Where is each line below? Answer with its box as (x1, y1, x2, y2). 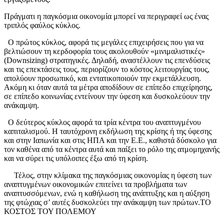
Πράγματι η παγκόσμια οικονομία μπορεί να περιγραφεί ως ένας (4, 12, 208, 21)
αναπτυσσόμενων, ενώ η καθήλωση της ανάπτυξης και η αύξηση (4, 189, 209, 198)
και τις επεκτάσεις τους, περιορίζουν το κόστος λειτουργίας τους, (4, 65, 209, 74)
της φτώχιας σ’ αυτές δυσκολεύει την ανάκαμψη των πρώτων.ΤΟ (4, 198, 211, 207)
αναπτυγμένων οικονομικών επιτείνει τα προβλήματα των (4, 180, 187, 189)
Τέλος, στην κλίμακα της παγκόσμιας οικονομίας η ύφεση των (4, 171, 211, 180)
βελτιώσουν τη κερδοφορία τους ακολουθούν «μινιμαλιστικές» (4, 47, 205, 56)
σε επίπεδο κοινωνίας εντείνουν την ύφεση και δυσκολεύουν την (4, 92, 210, 101)
